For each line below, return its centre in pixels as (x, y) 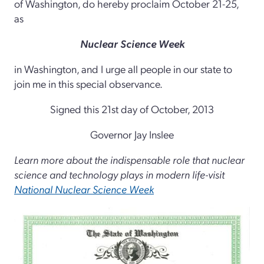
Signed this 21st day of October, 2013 (132, 108)
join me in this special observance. (88, 83)
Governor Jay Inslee (132, 134)
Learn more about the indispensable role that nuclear (129, 159)
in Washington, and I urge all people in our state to (123, 68)
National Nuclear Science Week (84, 189)
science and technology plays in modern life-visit (119, 174)
